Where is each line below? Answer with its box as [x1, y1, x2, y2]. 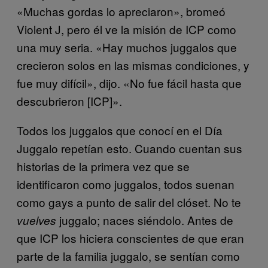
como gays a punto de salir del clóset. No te [17, 193, 241, 210]
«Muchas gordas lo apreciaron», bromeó [17, 2, 226, 19]
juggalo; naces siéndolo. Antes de [56, 211, 233, 228]
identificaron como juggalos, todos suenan [17, 175, 234, 192]
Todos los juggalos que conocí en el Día [17, 121, 223, 138]
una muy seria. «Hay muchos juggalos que [17, 38, 237, 55]
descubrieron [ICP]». [17, 92, 122, 109]
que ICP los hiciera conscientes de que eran [17, 229, 244, 246]
